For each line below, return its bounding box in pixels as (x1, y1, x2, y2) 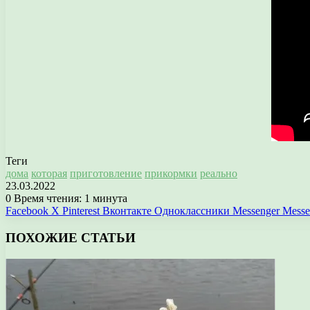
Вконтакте (102, 205, 152, 217)
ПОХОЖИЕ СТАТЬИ (6, 230, 136, 245)
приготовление (70, 167, 142, 180)
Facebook (6, 205, 48, 217)
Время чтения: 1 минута (11, 192, 127, 205)
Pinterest (62, 205, 100, 217)
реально (200, 167, 237, 180)
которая (31, 167, 67, 180)
